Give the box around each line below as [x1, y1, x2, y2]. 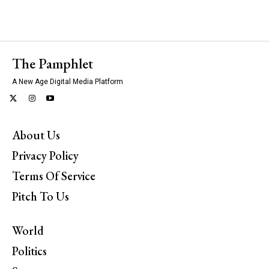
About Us [12, 127, 60, 143]
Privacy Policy [12, 147, 79, 163]
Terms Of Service [12, 168, 95, 184]
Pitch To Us [12, 188, 69, 204]
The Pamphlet [12, 54, 93, 73]
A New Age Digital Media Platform [12, 77, 123, 86]
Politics [12, 243, 47, 259]
